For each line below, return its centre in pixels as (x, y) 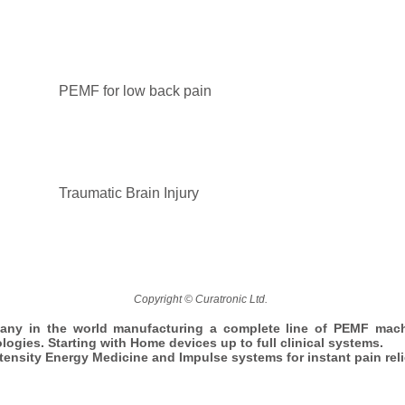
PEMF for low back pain (135, 90)
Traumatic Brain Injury (129, 193)
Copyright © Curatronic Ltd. (202, 299)
